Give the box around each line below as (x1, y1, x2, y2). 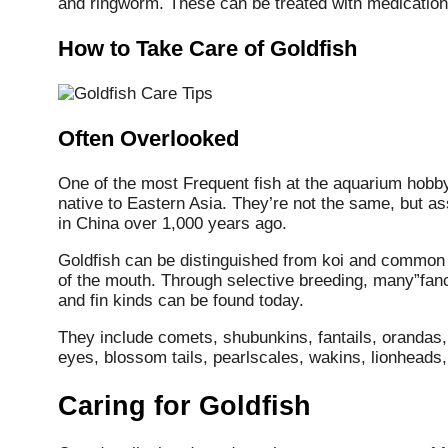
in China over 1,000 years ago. (58, 214, 287, 234)
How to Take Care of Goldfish (58, 36, 357, 62)
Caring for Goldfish (58, 390, 311, 421)
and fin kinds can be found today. (58, 291, 304, 311)
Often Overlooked (58, 126, 239, 152)
